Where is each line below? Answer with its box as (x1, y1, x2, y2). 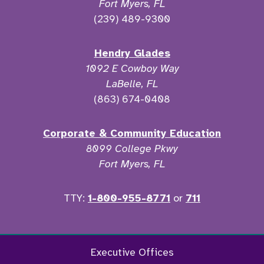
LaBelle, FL (105, 77, 159, 91)
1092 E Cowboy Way (85, 62, 179, 75)
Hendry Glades (94, 47, 170, 60)
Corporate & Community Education (43, 127, 221, 140)
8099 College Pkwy (86, 142, 178, 156)
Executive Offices (90, 246, 174, 259)
